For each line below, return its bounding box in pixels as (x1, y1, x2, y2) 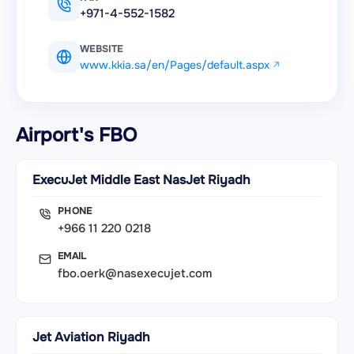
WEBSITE (80, 43, 123, 56)
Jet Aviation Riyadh (32, 329, 150, 346)
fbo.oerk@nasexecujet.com (58, 265, 212, 282)
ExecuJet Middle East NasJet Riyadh (32, 171, 250, 189)
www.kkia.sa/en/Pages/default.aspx (80, 58, 269, 73)
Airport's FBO (16, 123, 137, 148)
